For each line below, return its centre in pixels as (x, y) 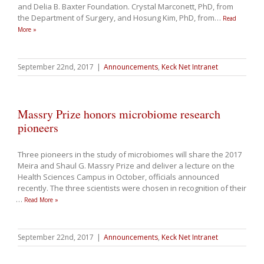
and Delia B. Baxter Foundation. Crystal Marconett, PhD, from (126, 7)
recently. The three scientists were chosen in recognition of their (132, 188)
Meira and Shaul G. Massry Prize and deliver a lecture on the (126, 166)
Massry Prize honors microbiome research (119, 114)
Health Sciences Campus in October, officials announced (118, 177)
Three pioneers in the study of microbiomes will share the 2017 (130, 155)
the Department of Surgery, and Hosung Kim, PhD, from (117, 18)
